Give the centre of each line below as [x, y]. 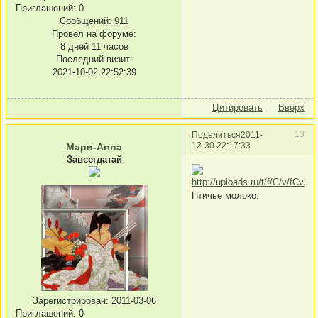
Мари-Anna [94, 147]
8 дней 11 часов [94, 47]
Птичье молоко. [225, 195]
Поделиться [216, 135]
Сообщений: [86, 21]
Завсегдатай [94, 160]
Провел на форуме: [94, 34]
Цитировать [237, 108]
